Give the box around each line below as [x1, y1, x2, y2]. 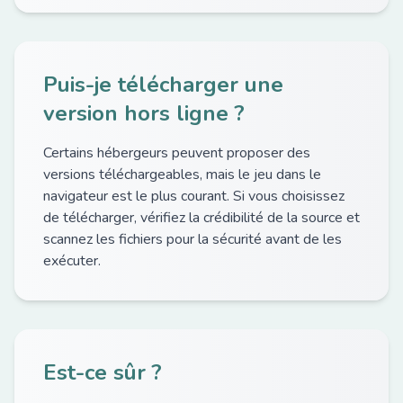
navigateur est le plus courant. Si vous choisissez [43, 186, 345, 206]
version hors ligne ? [43, 99, 245, 128]
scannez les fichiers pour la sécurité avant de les [43, 229, 342, 249]
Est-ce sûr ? [43, 358, 162, 387]
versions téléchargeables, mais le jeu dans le [43, 165, 321, 184]
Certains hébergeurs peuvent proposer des [43, 143, 310, 163]
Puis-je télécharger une [43, 70, 283, 99]
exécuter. [43, 251, 101, 271]
